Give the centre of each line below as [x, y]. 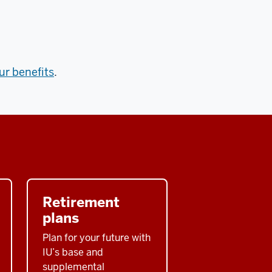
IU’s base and [73, 252]
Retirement [81, 202]
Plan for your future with [97, 237]
